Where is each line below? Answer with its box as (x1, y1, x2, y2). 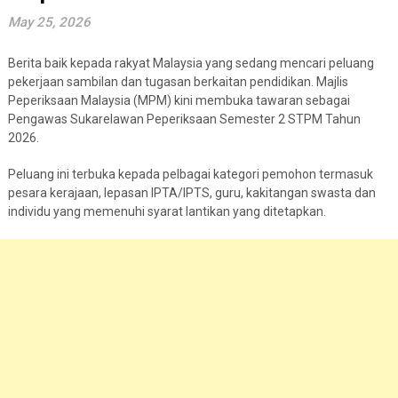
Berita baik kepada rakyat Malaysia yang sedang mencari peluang (7, 56, 374, 70)
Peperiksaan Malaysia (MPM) (7, 93, 171, 107)
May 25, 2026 (7, 14, 91, 30)
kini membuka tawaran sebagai (171, 93, 350, 107)
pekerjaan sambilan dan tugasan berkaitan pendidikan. (7, 75, 316, 89)
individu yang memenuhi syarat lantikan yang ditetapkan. (7, 204, 326, 219)
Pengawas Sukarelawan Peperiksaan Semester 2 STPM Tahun (7, 112, 361, 126)
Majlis (315, 75, 348, 89)
